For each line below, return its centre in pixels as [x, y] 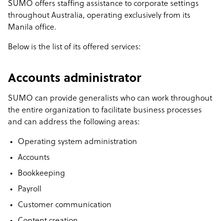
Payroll [30, 189]
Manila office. [33, 28]
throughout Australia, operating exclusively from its [99, 16]
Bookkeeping [41, 174]
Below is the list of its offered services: [74, 47]
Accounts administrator [74, 79]
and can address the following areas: [74, 122]
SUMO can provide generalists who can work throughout [110, 99]
